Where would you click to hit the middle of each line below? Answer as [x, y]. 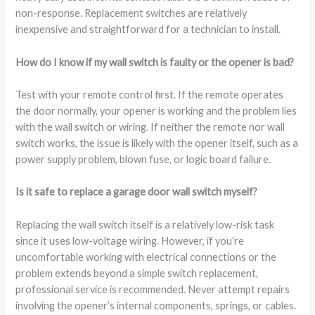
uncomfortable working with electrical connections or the [146, 257]
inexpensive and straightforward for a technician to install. [148, 30]
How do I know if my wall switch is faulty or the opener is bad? [155, 62]
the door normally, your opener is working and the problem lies [156, 111]
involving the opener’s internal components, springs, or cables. [156, 305]
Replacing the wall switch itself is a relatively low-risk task [145, 224]
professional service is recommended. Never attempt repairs [153, 289]
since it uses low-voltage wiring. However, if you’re [130, 240]
